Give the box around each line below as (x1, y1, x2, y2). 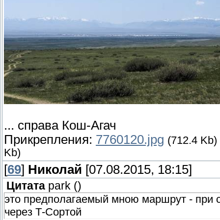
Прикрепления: (4, 133, 96, 147)
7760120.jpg (96, 133, 164, 147)
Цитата (6, 180, 45, 192)
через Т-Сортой (4, 206, 82, 219)
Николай (28, 163, 82, 177)
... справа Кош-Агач (4, 118, 116, 133)
